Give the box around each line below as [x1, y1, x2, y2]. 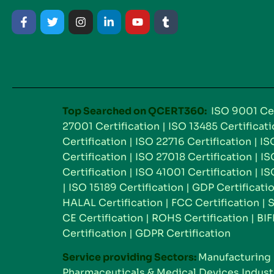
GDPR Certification [135, 226, 231, 240]
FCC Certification [171, 196, 259, 209]
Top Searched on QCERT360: [62, 104, 207, 117]
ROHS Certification [152, 211, 248, 224]
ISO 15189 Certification [68, 180, 183, 194]
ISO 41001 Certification [135, 165, 252, 179]
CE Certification [62, 211, 143, 224]
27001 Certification [62, 119, 160, 133]
